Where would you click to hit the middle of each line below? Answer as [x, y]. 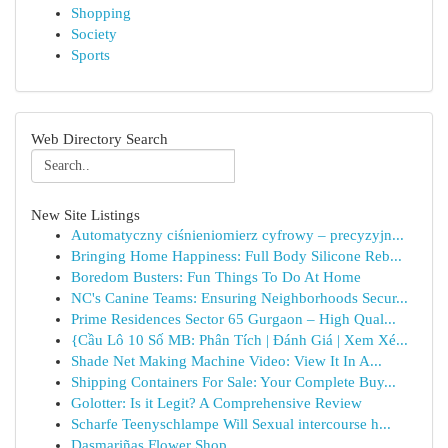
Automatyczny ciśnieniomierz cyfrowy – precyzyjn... [237, 235]
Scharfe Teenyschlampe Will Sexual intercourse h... [231, 424]
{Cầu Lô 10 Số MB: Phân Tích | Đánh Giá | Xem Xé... [239, 340]
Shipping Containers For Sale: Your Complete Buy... [233, 382]
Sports [90, 55]
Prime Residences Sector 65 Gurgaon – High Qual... [233, 319]
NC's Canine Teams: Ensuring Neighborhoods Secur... [239, 298]
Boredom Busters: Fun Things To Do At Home [216, 277]
